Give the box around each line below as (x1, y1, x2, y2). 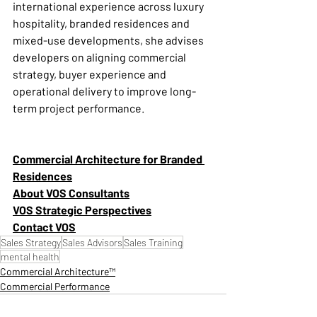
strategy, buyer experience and (13, 67, 168, 81)
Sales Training (124, 236, 183, 249)
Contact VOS (13, 220, 76, 234)
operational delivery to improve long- (13, 84, 196, 98)
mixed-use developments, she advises (13, 33, 206, 47)
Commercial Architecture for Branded (13, 152, 204, 166)
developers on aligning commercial (13, 50, 188, 64)
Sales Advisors (62, 236, 122, 249)
